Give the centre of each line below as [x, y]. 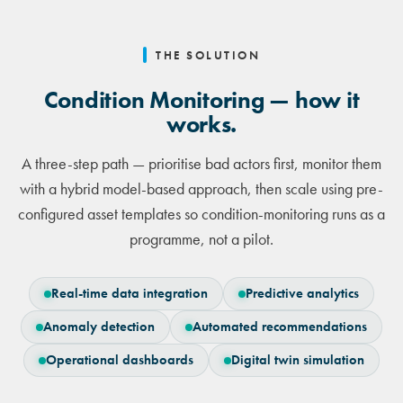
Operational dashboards [120, 360]
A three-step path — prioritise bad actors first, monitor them [201, 164]
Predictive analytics [302, 294]
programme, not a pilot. [201, 240]
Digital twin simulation [298, 360]
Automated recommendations [280, 327]
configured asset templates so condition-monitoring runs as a [201, 215]
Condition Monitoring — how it [201, 101]
